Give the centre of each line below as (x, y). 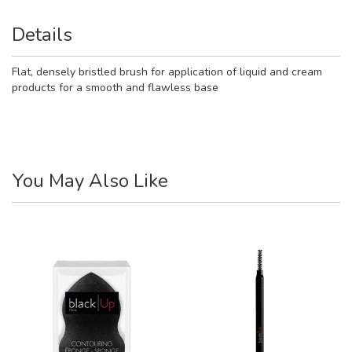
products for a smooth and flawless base (115, 87)
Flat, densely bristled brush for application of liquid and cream (167, 71)
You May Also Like (90, 180)
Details (42, 34)
